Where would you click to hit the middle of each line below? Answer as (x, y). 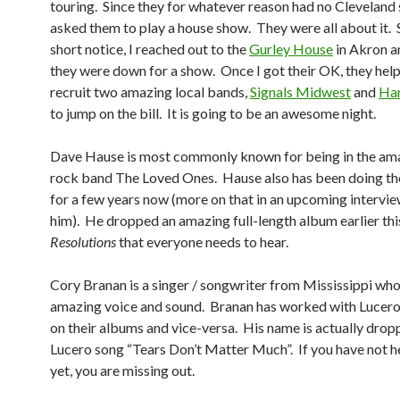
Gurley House (291, 49)
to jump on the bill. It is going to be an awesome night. (213, 113)
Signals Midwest (300, 92)
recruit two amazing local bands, (150, 92)
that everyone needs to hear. (204, 242)
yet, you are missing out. (122, 370)
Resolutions (84, 242)
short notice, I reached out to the (150, 49)
